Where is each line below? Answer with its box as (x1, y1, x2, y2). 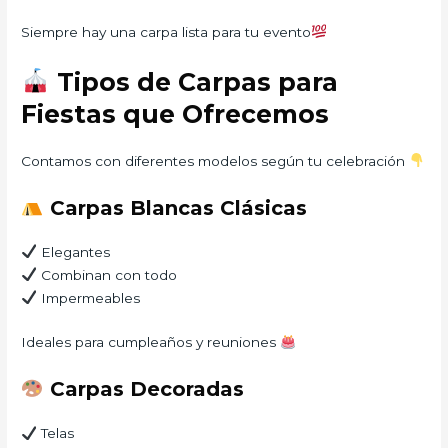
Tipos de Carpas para (49, 66, 338, 97)
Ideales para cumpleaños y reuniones (21, 334, 281, 351)
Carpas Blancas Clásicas (43, 195, 307, 220)
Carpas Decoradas (43, 377, 244, 402)
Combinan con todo (36, 266, 177, 283)
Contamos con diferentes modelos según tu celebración (21, 152, 410, 169)
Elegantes (36, 243, 110, 260)
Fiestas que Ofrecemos (21, 98, 330, 129)
